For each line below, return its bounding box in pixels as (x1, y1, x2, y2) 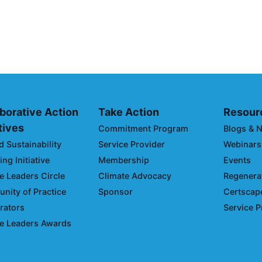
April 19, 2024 (163, 29, 221, 39)
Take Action (98, 106, 159, 119)
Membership (98, 155, 149, 166)
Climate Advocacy (98, 171, 171, 181)
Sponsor (98, 187, 133, 197)
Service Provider (98, 139, 165, 150)
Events (223, 155, 251, 166)
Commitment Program (98, 123, 188, 134)
